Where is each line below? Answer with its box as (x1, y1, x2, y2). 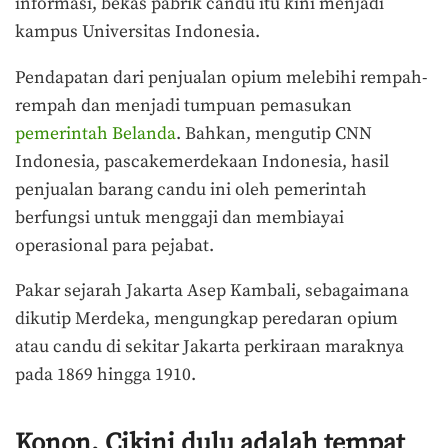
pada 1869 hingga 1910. (15, 364, 196, 387)
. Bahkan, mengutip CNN (176, 122, 372, 145)
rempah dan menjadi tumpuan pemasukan (15, 94, 352, 117)
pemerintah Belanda (15, 122, 176, 145)
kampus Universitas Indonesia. (15, 21, 264, 44)
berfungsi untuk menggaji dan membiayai (15, 206, 344, 229)
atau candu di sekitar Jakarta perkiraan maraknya (15, 336, 404, 359)
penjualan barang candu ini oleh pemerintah (15, 178, 367, 201)
